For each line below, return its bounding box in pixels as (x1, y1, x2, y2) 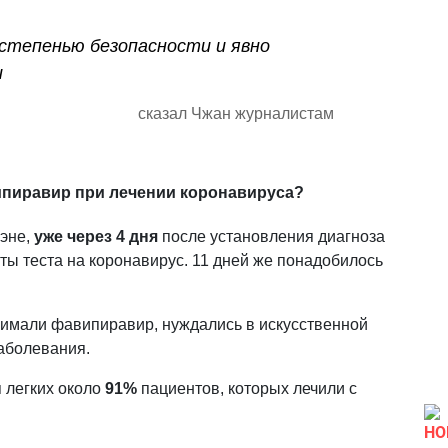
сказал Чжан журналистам (138, 105, 334, 123)
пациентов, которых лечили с (137, 380, 357, 398)
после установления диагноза (158, 228, 385, 246)
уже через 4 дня (34, 228, 158, 246)
